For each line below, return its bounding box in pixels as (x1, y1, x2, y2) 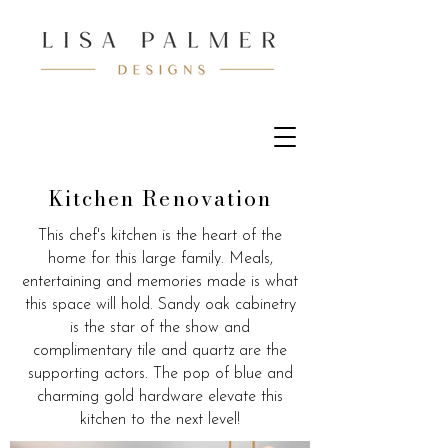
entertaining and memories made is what (22, 274, 298, 290)
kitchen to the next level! (80, 412, 240, 428)
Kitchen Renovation (47, 182, 273, 214)
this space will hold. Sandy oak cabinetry (24, 297, 296, 313)
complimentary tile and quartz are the (33, 343, 287, 359)
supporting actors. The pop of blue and (27, 366, 293, 382)
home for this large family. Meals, (47, 251, 273, 267)
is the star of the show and (70, 320, 250, 336)
